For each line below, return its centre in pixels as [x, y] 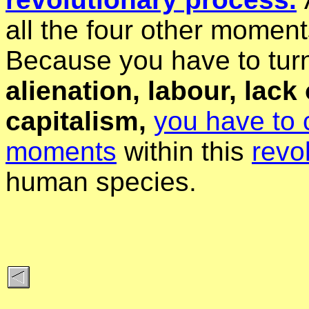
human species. [101, 182]
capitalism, [80, 121]
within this [184, 151]
